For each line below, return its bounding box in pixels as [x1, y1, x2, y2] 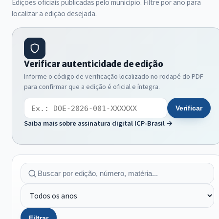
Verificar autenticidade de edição [24, 58, 163, 69]
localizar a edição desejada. [12, 8, 97, 19]
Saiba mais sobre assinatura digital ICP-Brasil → [24, 118, 173, 129]
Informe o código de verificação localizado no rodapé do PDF [24, 71, 203, 82]
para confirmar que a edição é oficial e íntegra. [24, 82, 160, 92]
